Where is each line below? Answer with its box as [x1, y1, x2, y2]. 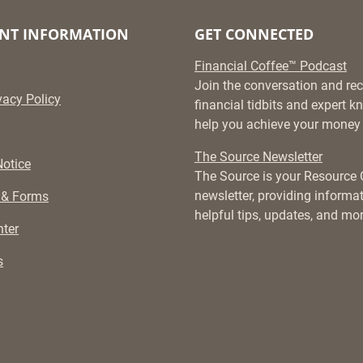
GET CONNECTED [194, 24, 314, 45]
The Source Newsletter [194, 149, 322, 165]
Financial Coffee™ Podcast [194, 58, 347, 75]
